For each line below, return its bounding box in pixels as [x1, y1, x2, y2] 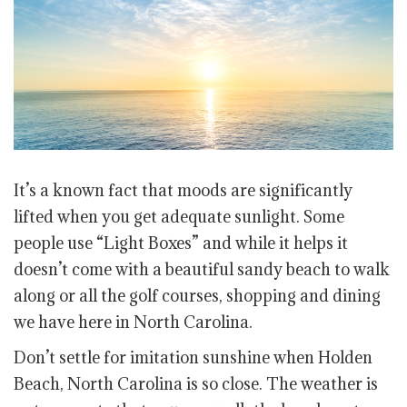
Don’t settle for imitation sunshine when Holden [14, 347, 372, 369]
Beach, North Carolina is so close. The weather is [14, 373, 378, 395]
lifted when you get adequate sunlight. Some [14, 206, 344, 228]
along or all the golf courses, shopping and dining [14, 285, 381, 307]
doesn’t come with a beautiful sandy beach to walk [14, 259, 390, 281]
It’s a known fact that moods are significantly [14, 180, 352, 202]
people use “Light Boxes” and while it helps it [14, 233, 348, 254]
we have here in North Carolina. [14, 312, 253, 333]
